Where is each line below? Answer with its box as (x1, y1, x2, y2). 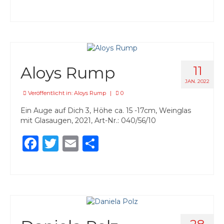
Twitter (58, 133, 116, 153)
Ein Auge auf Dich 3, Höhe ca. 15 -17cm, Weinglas (20, 106, 191, 115)
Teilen (98, 133, 145, 153)
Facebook (38, 133, 115, 153)
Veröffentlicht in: (26, 89, 74, 97)
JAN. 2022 (185, 78, 209, 85)
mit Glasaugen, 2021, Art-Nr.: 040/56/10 (20, 116, 156, 125)
